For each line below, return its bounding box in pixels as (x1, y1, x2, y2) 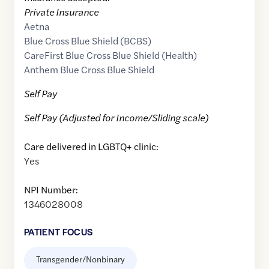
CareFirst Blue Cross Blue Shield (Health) (24, 48, 197, 62)
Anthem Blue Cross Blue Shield (24, 62, 154, 77)
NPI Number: (24, 183, 78, 197)
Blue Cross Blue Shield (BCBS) (24, 34, 151, 48)
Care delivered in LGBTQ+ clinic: (24, 139, 159, 154)
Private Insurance (24, 5, 98, 19)
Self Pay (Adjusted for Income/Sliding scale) (24, 110, 208, 125)
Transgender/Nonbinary (36, 253, 125, 265)
